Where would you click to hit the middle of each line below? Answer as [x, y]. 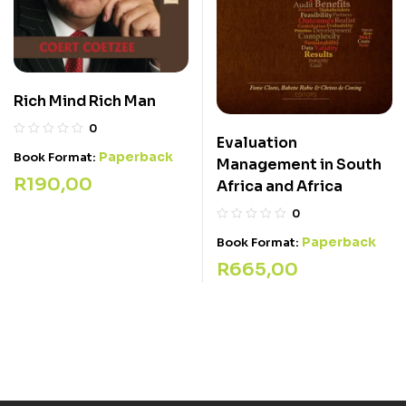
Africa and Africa [280, 186]
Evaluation [257, 142]
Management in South [299, 164]
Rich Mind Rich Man [85, 101]
